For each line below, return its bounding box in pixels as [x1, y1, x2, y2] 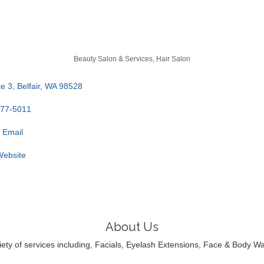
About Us [105, 220, 159, 235]
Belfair [16, 81, 40, 91]
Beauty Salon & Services [74, 54, 153, 63]
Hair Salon [156, 54, 190, 63]
